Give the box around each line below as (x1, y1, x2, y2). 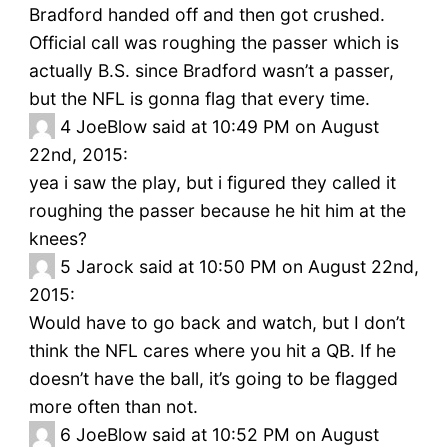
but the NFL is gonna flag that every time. (28, 88, 370, 110)
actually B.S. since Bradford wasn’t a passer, (28, 60, 394, 82)
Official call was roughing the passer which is (28, 32, 399, 54)
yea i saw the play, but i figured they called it (28, 172, 396, 194)
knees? (28, 228, 87, 250)
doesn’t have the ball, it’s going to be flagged (28, 368, 398, 390)
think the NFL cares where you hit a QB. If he (28, 340, 396, 362)
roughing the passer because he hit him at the (28, 200, 406, 222)
